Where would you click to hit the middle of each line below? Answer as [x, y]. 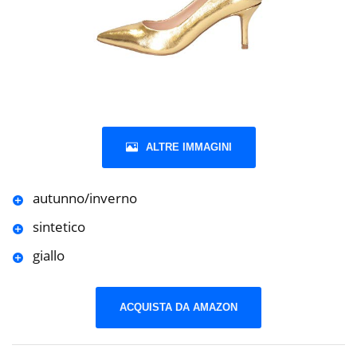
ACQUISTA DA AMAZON [178, 307]
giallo [48, 256]
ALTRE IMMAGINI [188, 147]
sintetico [59, 227]
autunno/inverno [84, 198]
